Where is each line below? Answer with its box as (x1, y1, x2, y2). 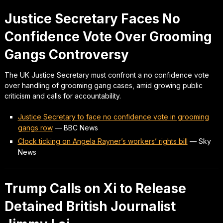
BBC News (63, 123, 98, 132)
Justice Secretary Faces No (4, 10, 180, 26)
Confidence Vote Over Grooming (4, 28, 212, 44)
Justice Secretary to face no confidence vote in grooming (17, 112, 209, 121)
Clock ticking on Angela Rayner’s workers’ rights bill (17, 136, 188, 145)
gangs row (17, 123, 53, 132)
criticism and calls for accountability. (4, 91, 121, 100)
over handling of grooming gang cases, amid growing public (4, 81, 203, 90)
